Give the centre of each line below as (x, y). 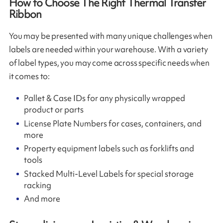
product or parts (54, 109)
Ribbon (25, 14)
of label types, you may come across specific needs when (109, 63)
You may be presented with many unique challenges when (111, 36)
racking (38, 185)
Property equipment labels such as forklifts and (109, 149)
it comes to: (29, 76)
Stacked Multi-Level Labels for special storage (109, 173)
